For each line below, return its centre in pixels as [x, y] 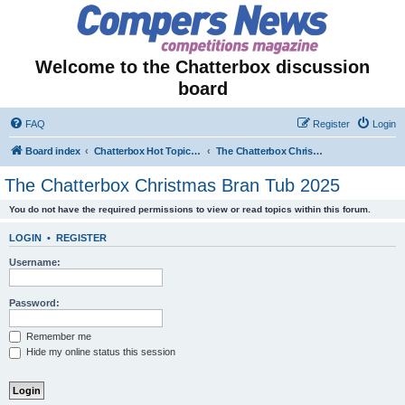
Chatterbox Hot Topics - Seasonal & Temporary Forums [195, 151]
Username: [35, 262]
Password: [34, 302]
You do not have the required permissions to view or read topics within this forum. [190, 209]
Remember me [57, 336]
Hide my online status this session [99, 352]
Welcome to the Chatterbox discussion [202, 67]
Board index [53, 151]
